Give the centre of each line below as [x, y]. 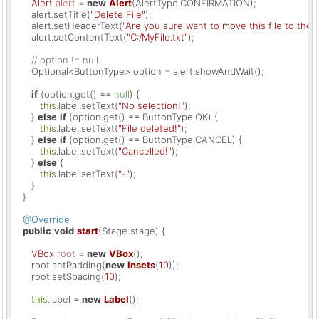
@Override [46, 220]
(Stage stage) [129, 231]
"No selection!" [151, 106]
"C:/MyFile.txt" [157, 37]
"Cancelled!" [145, 151]
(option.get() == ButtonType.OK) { [142, 117]
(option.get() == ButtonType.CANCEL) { [154, 140]
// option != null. [66, 60]
